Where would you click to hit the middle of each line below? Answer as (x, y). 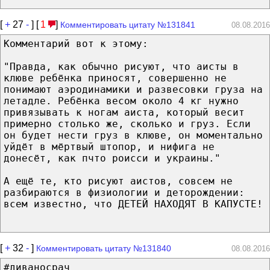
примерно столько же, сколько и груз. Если (127, 124)
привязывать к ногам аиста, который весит (124, 112)
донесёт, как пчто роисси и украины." (112, 158)
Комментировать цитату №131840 (104, 248)
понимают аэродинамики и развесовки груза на (133, 89)
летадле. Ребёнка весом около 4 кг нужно (121, 101)
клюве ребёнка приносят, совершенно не (115, 78)
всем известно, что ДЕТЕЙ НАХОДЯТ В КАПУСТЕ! (133, 204)
